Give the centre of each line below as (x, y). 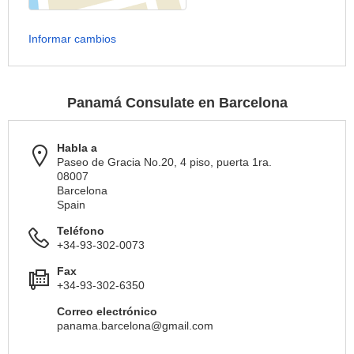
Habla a (77, 148)
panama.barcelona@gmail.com (135, 326)
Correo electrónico (107, 312)
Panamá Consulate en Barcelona (177, 103)
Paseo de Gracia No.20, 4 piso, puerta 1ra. (164, 162)
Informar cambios (72, 39)
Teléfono (81, 231)
